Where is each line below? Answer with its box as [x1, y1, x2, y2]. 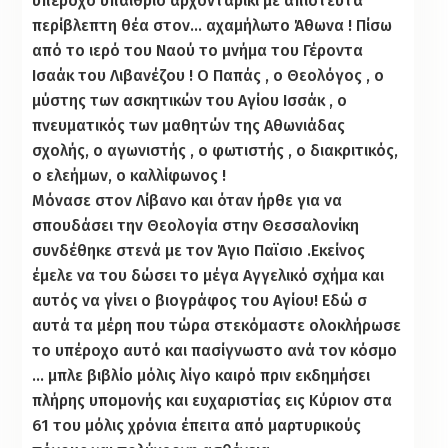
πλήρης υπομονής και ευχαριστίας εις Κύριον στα [32, 390, 393, 410]
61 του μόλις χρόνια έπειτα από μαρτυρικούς [32, 415, 362, 435]
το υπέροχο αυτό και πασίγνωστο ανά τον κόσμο [32, 340, 398, 360]
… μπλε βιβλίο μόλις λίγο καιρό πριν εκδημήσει [32, 365, 371, 385]
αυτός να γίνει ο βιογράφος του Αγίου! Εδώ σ [32, 290, 368, 310]
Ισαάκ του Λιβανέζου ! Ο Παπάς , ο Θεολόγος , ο [32, 65, 385, 85]
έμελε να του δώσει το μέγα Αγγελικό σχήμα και [32, 265, 385, 285]
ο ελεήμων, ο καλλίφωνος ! [32, 165, 227, 185]
